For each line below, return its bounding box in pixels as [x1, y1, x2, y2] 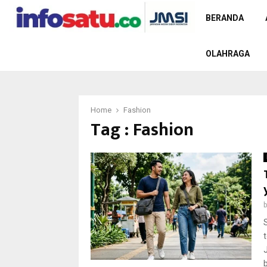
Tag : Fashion [91, 115, 194, 145]
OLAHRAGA [206, 49, 250, 58]
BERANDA [206, 13, 244, 23]
